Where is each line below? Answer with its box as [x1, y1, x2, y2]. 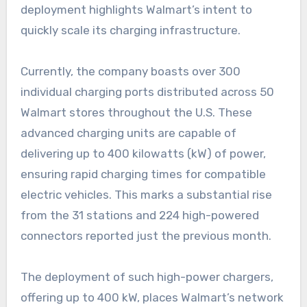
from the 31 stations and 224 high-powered [20, 208, 259, 223]
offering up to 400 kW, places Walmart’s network [20, 291, 284, 305]
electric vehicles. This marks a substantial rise [20, 188, 272, 202]
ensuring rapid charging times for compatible [20, 167, 266, 182]
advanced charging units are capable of [20, 126, 236, 140]
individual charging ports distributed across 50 [20, 85, 274, 99]
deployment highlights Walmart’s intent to [20, 3, 252, 17]
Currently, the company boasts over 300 [20, 64, 241, 79]
